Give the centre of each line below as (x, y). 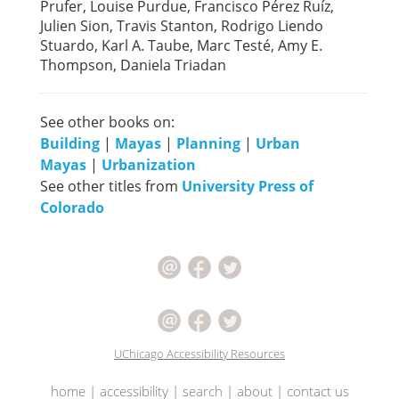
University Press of (248, 187)
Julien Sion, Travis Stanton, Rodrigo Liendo (182, 26)
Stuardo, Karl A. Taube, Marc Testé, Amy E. (181, 46)
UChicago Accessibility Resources (199, 354)
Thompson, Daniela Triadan (133, 65)
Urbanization (149, 165)
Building (70, 144)
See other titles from (111, 187)
